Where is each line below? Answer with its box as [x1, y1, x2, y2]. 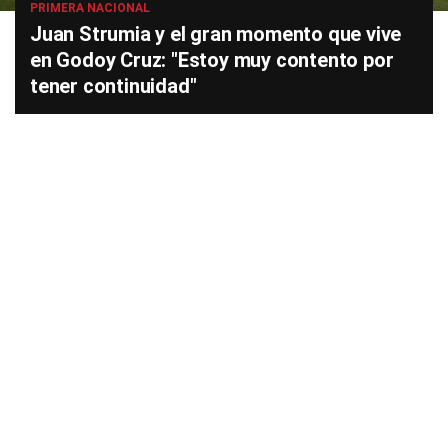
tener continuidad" [30, 74, 197, 99]
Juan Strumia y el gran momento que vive [30, 22, 402, 47]
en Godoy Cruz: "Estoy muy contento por [30, 48, 394, 73]
